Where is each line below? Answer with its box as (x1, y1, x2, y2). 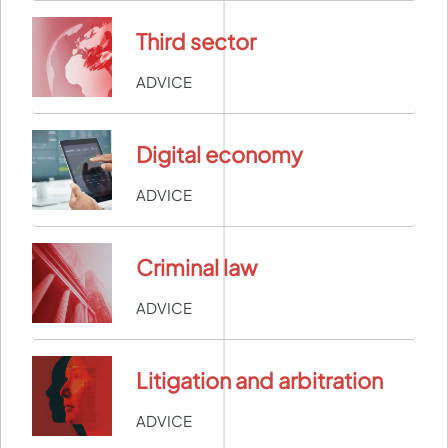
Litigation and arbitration (136, 366, 383, 395)
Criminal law (136, 253, 257, 282)
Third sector (136, 27, 256, 56)
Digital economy (136, 140, 303, 169)
